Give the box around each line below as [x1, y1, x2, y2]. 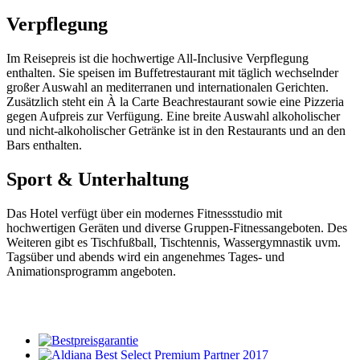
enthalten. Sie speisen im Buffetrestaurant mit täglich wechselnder [6, 66, 338, 80]
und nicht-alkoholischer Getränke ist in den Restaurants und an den [6, 124, 346, 138]
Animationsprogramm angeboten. [6, 264, 176, 278]
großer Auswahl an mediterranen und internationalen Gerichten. [6, 80, 329, 95]
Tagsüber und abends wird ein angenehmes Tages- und [6, 249, 284, 264]
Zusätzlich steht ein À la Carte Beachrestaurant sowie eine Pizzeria [6, 95, 344, 109]
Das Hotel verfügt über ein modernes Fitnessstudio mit [6, 206, 282, 220]
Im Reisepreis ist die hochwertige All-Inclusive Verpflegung [6, 51, 309, 66]
